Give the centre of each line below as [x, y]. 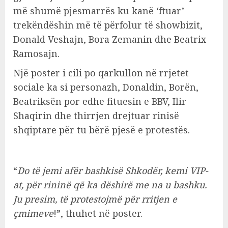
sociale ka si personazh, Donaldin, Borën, [106, 87]
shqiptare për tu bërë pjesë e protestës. [102, 130]
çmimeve [33, 213]
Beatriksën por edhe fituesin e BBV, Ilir [100, 101]
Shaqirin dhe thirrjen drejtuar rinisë [96, 116]
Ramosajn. [36, 53]
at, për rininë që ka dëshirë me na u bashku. [110, 185]
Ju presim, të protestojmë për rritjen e [95, 199]
